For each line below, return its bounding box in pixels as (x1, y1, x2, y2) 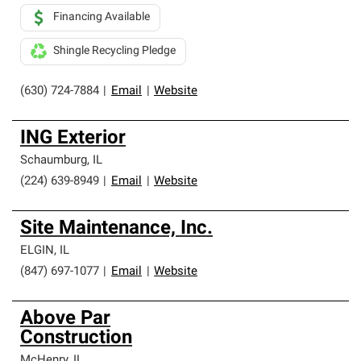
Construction (20, 329, 132, 348)
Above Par (20, 309, 110, 329)
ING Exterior (20, 129, 126, 148)
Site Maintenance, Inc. (20, 219, 213, 239)
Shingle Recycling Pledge (53, 45, 176, 57)
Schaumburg (20, 155, 87, 167)
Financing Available (53, 11, 150, 23)
